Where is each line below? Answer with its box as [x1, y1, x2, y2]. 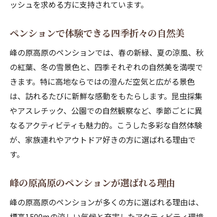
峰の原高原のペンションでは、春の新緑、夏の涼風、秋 [10, 46, 203, 58]
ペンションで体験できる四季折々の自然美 [10, 26, 185, 40]
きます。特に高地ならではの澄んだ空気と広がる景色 [10, 76, 195, 87]
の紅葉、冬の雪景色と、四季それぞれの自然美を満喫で [10, 61, 203, 73]
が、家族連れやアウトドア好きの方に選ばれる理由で [10, 134, 196, 145]
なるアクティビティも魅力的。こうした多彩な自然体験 [10, 119, 202, 131]
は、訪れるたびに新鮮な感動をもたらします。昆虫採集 [10, 90, 202, 102]
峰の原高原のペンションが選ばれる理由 [10, 176, 175, 189]
